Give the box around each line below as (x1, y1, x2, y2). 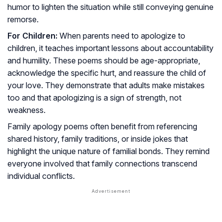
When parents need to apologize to (57, 31, 185, 41)
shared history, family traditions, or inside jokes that (7, 134, 188, 144)
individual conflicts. (7, 171, 75, 181)
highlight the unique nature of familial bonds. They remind (7, 146, 210, 157)
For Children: (7, 31, 57, 41)
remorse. (7, 14, 39, 25)
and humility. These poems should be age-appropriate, (7, 55, 200, 66)
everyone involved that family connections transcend (7, 159, 197, 169)
